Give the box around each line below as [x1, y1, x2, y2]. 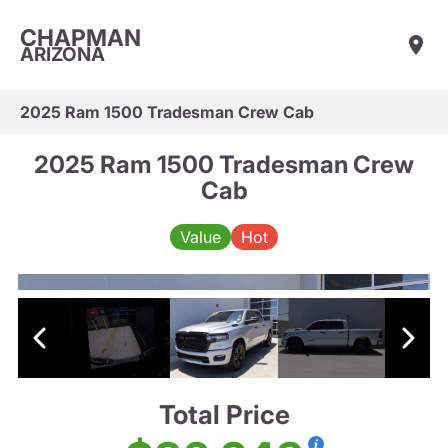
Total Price [158, 399, 290, 431]
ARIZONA [20, 42, 105, 66]
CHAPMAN [20, 23, 141, 52]
